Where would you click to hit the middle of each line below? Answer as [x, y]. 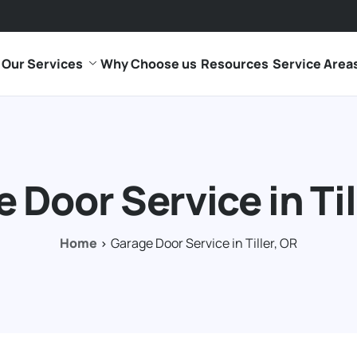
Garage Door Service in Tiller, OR [204, 243]
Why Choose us [148, 64]
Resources [234, 64]
